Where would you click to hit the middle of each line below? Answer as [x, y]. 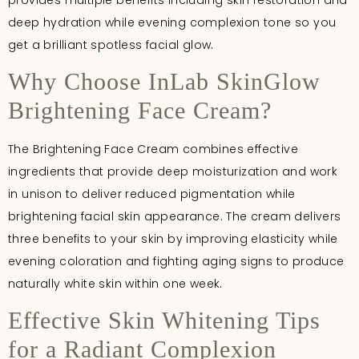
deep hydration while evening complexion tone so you [172, 22]
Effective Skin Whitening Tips [164, 321]
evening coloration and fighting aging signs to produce [176, 262]
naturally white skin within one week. [115, 284]
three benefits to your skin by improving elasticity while [173, 239]
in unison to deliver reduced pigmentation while [152, 194]
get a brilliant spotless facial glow [110, 44]
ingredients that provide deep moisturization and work [173, 172]
